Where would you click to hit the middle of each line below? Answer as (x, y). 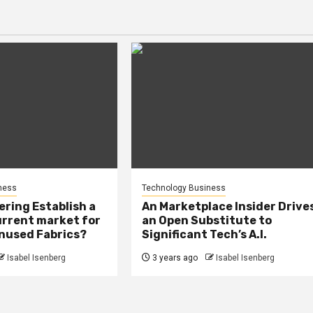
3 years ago (174, 258)
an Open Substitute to (207, 221)
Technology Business (184, 188)
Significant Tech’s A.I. (205, 235)
